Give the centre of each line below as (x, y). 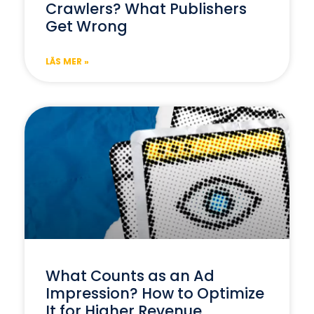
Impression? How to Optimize (155, 293)
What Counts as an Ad (130, 275)
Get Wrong (87, 26)
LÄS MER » (67, 61)
